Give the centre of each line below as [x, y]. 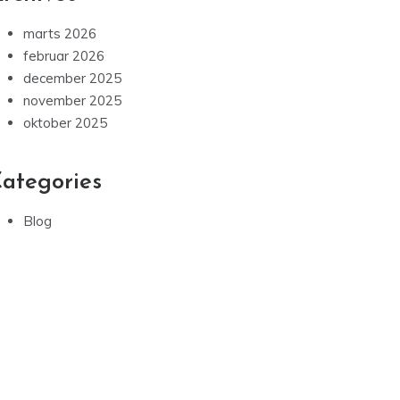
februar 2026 [64, 56]
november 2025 [72, 101]
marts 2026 [60, 34]
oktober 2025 [65, 123]
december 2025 [72, 79]
